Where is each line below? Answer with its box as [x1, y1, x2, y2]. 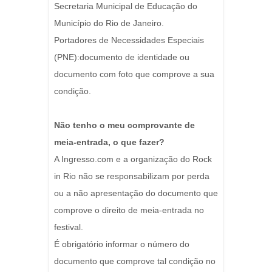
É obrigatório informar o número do [54, 239, 189, 250]
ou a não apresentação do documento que [54, 188, 218, 199]
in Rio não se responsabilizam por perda [54, 171, 209, 182]
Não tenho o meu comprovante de [54, 120, 195, 131]
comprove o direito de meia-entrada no [54, 205, 204, 216]
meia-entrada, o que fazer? [54, 137, 165, 148]
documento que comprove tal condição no [54, 256, 216, 267]
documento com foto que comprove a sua [54, 69, 214, 80]
